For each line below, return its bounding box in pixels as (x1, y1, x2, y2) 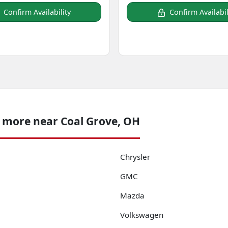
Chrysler (120, 152, 150, 162)
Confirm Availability (4, 7, 71, 17)
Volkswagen (120, 210, 163, 220)
